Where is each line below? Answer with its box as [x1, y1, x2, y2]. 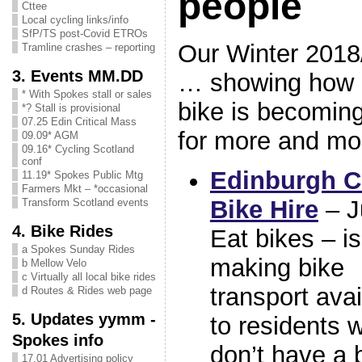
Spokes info [11, 330, 103, 349]
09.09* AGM [21, 129, 78, 141]
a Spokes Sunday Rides [21, 243, 135, 255]
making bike [209, 253, 344, 282]
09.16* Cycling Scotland [21, 143, 134, 155]
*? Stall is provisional [21, 102, 120, 114]
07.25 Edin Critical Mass [21, 116, 137, 128]
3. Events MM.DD [11, 66, 143, 85]
